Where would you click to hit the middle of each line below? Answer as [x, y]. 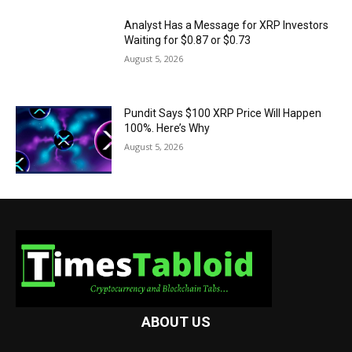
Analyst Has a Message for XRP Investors [227, 26]
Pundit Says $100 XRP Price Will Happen [223, 114]
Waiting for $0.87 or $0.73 [188, 40]
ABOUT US [176, 322]
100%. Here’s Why [167, 128]
